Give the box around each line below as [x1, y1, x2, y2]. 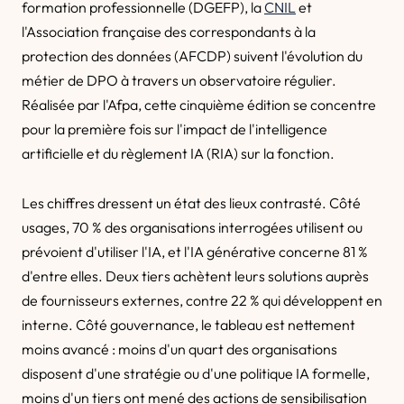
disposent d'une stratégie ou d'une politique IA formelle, [22, 364, 370, 382]
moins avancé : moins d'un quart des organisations [22, 340, 337, 358]
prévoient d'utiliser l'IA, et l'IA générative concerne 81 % [22, 243, 368, 261]
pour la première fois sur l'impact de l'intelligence [22, 120, 327, 138]
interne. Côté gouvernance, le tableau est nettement [22, 316, 355, 334]
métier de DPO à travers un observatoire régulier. [22, 71, 336, 89]
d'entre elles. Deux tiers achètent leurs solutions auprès [22, 267, 369, 285]
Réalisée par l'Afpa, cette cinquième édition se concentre [22, 96, 376, 114]
